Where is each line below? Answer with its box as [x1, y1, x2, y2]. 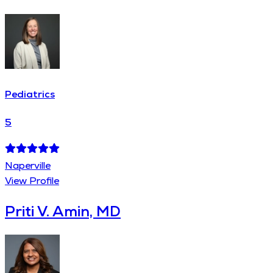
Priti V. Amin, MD [5, 201, 121, 221]
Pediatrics [5, 87, 55, 101]
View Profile [5, 174, 59, 188]
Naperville [5, 159, 51, 172]
